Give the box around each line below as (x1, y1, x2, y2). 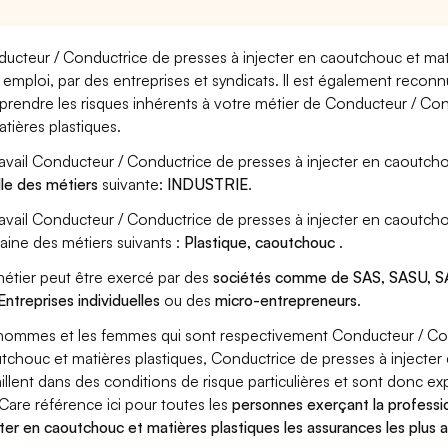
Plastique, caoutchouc (184, 232, 340, 252)
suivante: (98, 174, 168, 194)
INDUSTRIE (167, 174, 249, 194)
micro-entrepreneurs (215, 290, 358, 310)
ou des (160, 290, 216, 310)
